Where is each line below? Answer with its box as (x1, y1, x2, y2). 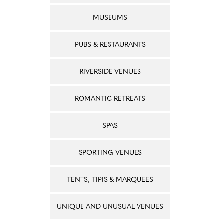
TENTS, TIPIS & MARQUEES (67, 176, 153, 184)
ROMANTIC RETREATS (75, 95, 145, 103)
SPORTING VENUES (78, 149, 142, 157)
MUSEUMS (93, 14, 127, 22)
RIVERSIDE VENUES (79, 68, 141, 76)
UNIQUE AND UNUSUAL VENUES (57, 203, 163, 211)
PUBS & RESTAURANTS (74, 41, 146, 49)
